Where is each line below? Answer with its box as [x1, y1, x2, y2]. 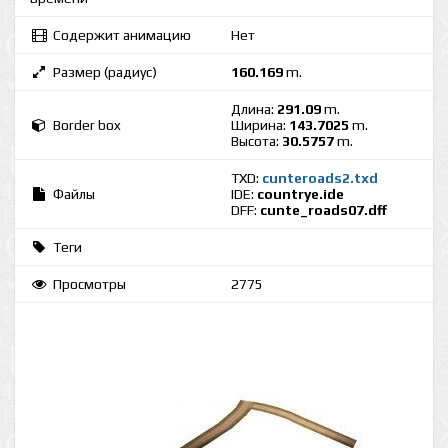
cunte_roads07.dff [260, 202, 387, 218]
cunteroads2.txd [262, 170, 378, 186]
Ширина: [231, 117, 289, 133]
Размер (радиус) [53, 64, 157, 80]
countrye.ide [257, 186, 344, 202]
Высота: [231, 133, 282, 149]
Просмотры [53, 276, 126, 292]
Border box [53, 117, 121, 133]
